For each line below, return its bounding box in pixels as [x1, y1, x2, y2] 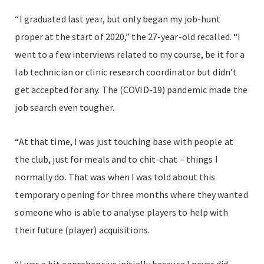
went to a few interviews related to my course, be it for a [15, 48, 245, 61]
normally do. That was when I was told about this [15, 171, 216, 183]
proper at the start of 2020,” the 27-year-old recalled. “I [15, 31, 241, 43]
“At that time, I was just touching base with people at [15, 136, 233, 148]
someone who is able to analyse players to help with [15, 206, 229, 219]
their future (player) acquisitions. [15, 224, 150, 236]
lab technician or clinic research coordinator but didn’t [15, 66, 237, 78]
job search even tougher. [15, 101, 114, 114]
